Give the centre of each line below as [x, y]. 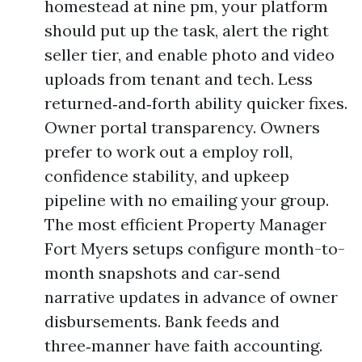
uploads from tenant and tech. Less [179, 79]
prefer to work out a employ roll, [168, 152]
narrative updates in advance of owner [191, 297]
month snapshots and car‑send [162, 273]
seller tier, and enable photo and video [189, 55]
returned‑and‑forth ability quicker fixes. [196, 103]
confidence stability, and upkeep [167, 176]
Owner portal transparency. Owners [182, 127]
